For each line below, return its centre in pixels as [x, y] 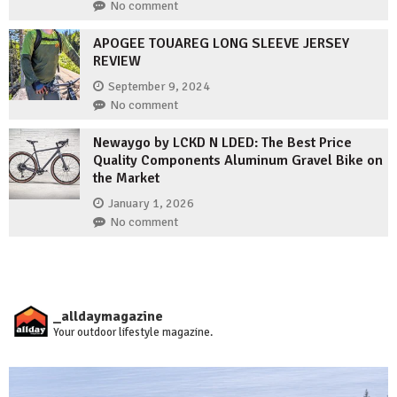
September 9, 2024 [159, 86]
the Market [126, 179]
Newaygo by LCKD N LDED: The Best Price [222, 143]
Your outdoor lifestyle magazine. [133, 333]
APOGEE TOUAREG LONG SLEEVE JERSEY [221, 44]
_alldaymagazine [108, 317]
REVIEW [117, 62]
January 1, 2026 [151, 203]
